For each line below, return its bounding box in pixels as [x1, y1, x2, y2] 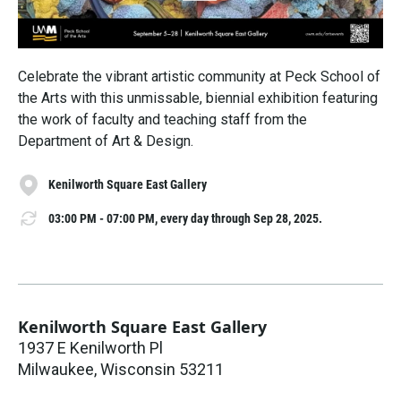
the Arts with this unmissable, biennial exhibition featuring [18, 89, 378, 107]
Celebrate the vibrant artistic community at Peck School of [18, 67, 380, 85]
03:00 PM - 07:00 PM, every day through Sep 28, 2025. [48, 210, 322, 226]
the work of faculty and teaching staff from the [18, 110, 307, 128]
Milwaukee [18, 360, 94, 380]
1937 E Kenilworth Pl [18, 338, 163, 358]
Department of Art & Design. [18, 132, 193, 149]
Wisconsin [100, 360, 175, 380]
